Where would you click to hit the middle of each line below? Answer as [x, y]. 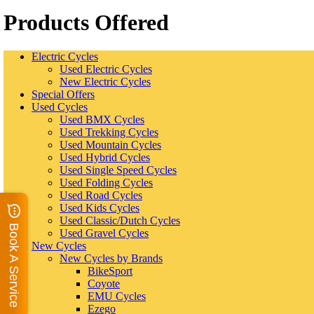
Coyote [104, 284]
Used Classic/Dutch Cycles [120, 221]
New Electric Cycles [105, 82]
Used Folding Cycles [106, 183]
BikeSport [110, 271]
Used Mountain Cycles [110, 145]
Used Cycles [60, 107]
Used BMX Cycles [102, 120]
